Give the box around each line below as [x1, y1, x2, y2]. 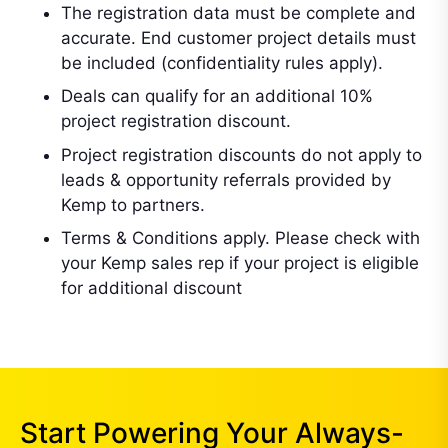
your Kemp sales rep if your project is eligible [61, 253, 419, 273]
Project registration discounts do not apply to [61, 144, 422, 165]
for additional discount [61, 278, 242, 298]
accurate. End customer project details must [61, 27, 416, 48]
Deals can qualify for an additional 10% [61, 86, 373, 106]
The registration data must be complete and [61, 2, 416, 23]
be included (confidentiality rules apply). [61, 52, 383, 73]
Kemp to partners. [61, 194, 205, 215]
